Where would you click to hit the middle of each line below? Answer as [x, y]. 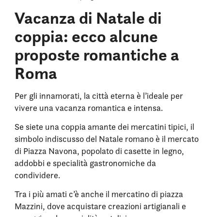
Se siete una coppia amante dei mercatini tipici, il [104, 126]
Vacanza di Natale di [88, 18]
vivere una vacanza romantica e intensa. [89, 108]
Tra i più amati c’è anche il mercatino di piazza [99, 194]
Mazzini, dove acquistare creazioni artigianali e [100, 206]
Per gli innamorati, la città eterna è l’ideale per [99, 95]
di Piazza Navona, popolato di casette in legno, [99, 151]
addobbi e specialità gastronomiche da [85, 163]
